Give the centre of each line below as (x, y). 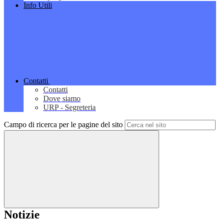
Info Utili (38, 5)
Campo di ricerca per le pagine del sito (63, 125)
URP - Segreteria (69, 108)
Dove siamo (62, 99)
